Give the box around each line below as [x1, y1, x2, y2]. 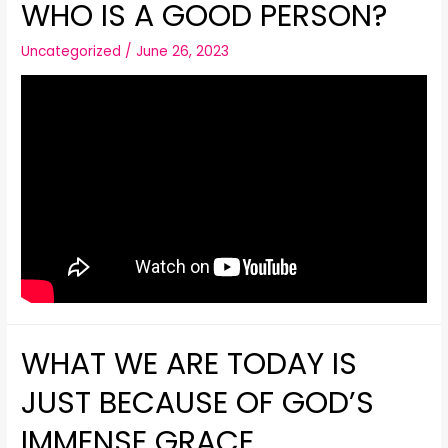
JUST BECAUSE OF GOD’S [21, 382, 375, 425]
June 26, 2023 [136, 42, 230, 62]
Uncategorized [21, 42, 122, 62]
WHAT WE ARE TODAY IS [21, 343, 358, 386]
